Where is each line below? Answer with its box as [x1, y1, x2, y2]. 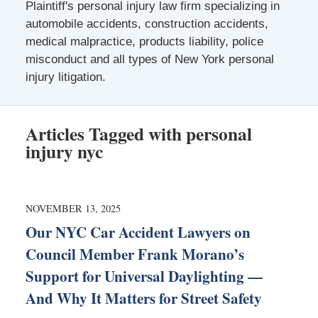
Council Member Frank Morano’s [25, 243, 244, 265]
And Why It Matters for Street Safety [25, 287, 262, 309]
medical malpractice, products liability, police [25, 34, 263, 48]
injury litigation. [25, 70, 106, 84]
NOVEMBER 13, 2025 [25, 201, 121, 215]
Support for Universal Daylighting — [25, 265, 263, 287]
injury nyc [25, 137, 103, 165]
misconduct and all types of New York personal [25, 52, 274, 66]
